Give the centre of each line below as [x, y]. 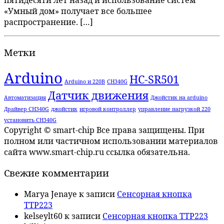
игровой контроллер [108, 109]
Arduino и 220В [85, 81]
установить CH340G [30, 120]
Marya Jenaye [50, 194]
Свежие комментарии [56, 173]
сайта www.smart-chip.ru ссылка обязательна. [97, 152]
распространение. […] [48, 22]
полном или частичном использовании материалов [111, 141]
